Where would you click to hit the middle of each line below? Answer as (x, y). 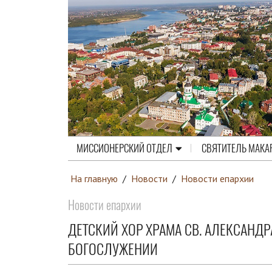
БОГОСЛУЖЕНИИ (113, 249)
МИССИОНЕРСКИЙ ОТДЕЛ (124, 148)
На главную (94, 178)
